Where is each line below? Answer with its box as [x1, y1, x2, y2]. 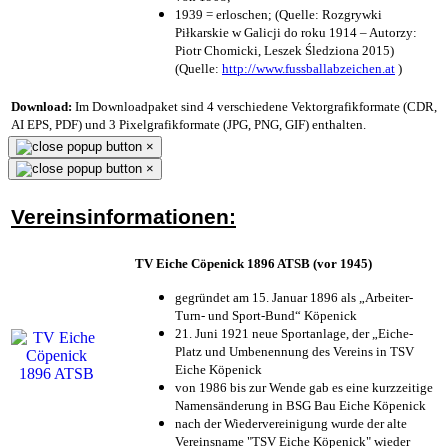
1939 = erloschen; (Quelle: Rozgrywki [175, 6, 382, 22]
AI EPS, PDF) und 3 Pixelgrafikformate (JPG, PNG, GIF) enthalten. [11, 116, 366, 132]
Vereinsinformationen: [11, 204, 236, 229]
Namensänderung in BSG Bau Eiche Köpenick [175, 397, 426, 413]
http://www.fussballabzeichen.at [222, 60, 395, 76]
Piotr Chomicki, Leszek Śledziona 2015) [175, 42, 394, 58]
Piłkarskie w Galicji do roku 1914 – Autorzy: [175, 24, 417, 40]
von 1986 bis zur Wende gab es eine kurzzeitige [175, 379, 433, 395]
